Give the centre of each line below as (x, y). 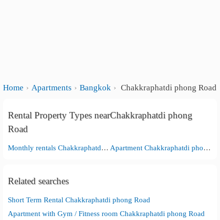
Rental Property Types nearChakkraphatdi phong (100, 115)
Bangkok (96, 88)
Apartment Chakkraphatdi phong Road (207, 148)
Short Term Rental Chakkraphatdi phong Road (79, 200)
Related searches (39, 181)
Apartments (52, 88)
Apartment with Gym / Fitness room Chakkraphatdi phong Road (107, 213)
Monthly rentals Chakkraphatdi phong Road (105, 148)
